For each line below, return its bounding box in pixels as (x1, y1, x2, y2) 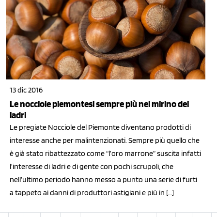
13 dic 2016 (10, 85, 43, 95)
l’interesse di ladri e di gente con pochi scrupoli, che (10, 162, 173, 171)
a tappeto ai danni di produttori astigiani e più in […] (10, 188, 174, 198)
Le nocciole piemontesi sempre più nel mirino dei (10, 98, 189, 110)
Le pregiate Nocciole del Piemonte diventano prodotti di (10, 123, 191, 132)
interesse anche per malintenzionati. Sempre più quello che (10, 136, 200, 145)
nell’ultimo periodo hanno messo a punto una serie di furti (10, 175, 197, 185)
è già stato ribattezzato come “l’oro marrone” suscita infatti (10, 149, 201, 158)
